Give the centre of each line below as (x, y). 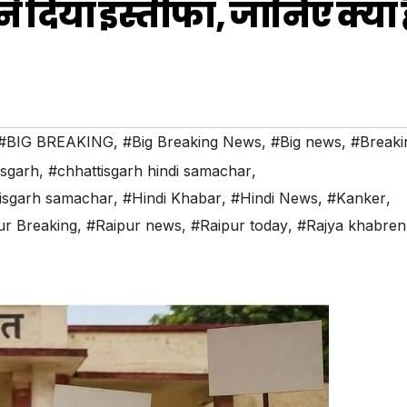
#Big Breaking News (192, 142)
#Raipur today (239, 226)
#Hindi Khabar (172, 199)
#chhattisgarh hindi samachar (150, 171)
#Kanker (357, 199)
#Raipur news (134, 226)
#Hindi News (274, 199)
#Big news (306, 142)
